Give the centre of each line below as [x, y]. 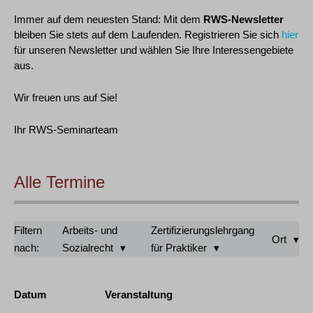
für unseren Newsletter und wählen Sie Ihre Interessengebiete [154, 50]
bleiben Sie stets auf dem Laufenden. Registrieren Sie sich [148, 35]
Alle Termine [59, 182]
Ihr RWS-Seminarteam [66, 130]
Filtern [28, 230]
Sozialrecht [88, 248]
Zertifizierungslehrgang [202, 230]
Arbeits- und [90, 230]
